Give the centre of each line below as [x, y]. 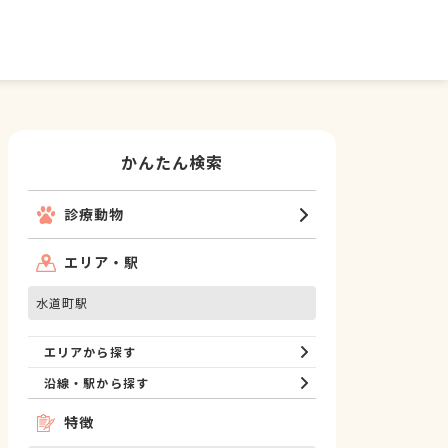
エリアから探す [90, 351]
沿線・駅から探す [96, 382]
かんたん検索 [172, 162]
